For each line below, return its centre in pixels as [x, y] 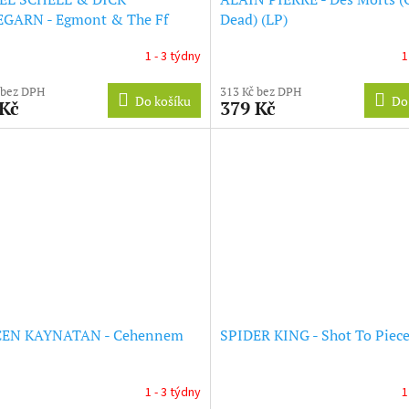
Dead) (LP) [253, 20]
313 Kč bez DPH [260, 92]
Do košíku [163, 101]
